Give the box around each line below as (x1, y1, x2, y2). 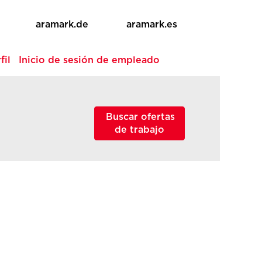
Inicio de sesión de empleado (18, 56, 160, 65)
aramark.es (126, 20, 177, 29)
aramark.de (36, 20, 88, 29)
